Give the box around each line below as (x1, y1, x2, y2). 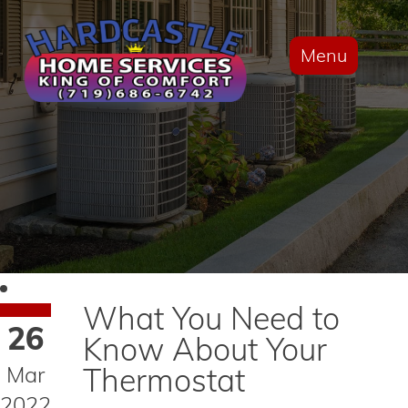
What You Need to (83, 299, 340, 338)
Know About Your (83, 330, 327, 369)
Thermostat (83, 361, 245, 400)
